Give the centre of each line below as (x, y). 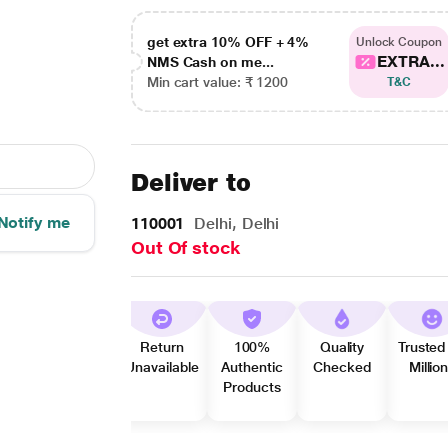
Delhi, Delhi (234, 223)
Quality (342, 347)
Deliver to (191, 182)
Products (252, 387)
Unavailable (162, 367)
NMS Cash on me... (210, 61)
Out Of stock (185, 247)
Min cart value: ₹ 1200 (217, 81)
